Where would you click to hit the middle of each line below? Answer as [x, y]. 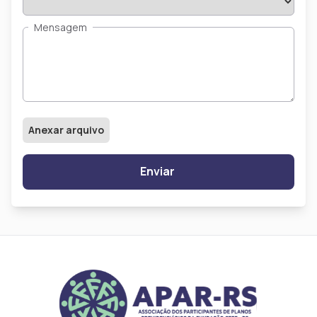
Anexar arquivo [66, 129]
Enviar [158, 171]
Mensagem [60, 27]
